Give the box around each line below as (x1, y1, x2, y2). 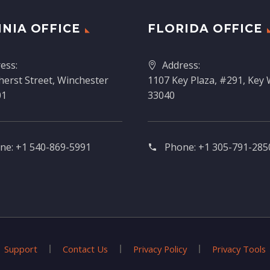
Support (4, 243, 37, 256)
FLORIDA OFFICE (148, 22, 263, 36)
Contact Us (63, 243, 108, 256)
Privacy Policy (133, 243, 187, 256)
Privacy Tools (212, 243, 266, 256)
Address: (162, 58, 200, 72)
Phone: (165, 140, 198, 154)
